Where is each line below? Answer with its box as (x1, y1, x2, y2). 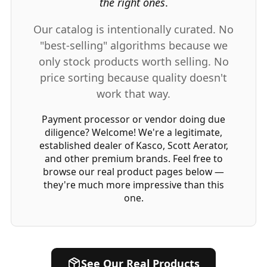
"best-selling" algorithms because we (39, 38, 228, 52)
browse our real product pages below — (43, 164, 224, 178)
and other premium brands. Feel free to (44, 151, 223, 165)
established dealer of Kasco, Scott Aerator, (39, 138, 228, 152)
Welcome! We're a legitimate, (89, 125, 222, 139)
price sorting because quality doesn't (40, 70, 227, 85)
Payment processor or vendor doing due (42, 112, 225, 126)
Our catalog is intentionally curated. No (33, 21, 234, 36)
